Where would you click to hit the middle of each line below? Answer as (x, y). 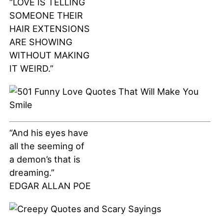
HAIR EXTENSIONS (49, 29)
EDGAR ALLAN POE (50, 186)
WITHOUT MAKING (49, 55)
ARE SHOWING (41, 42)
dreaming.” (32, 173)
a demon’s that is (44, 160)
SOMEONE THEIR (46, 16)
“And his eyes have (49, 133)
